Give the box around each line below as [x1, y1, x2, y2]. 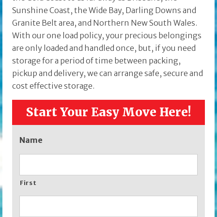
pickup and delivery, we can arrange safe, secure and [12, 68, 203, 78]
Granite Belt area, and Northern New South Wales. [12, 18, 197, 28]
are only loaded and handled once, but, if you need [12, 43, 196, 53]
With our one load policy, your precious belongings [12, 31, 201, 41]
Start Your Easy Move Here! [26, 105, 191, 120]
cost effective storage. [12, 81, 94, 91]
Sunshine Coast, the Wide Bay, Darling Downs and [12, 5, 196, 15]
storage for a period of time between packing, [12, 56, 181, 66]
